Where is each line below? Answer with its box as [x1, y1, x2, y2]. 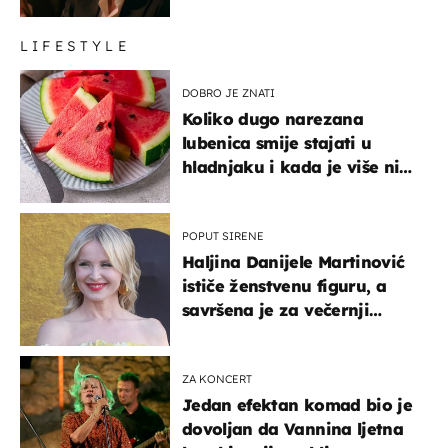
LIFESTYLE [20, 36, 130, 55]
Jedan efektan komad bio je [182, 394, 412, 415]
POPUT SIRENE [182, 228, 264, 243]
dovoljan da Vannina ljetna [182, 418, 403, 439]
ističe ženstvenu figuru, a [182, 275, 386, 296]
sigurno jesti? [182, 180, 291, 201]
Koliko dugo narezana [182, 108, 363, 129]
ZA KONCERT [182, 371, 252, 386]
